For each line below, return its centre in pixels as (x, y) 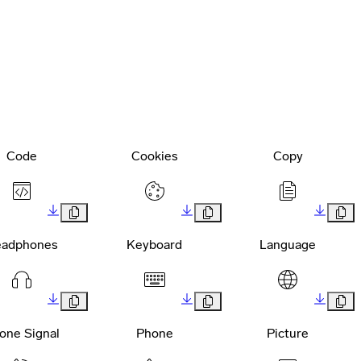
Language (288, 245)
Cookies (154, 156)
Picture (288, 334)
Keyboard (155, 245)
